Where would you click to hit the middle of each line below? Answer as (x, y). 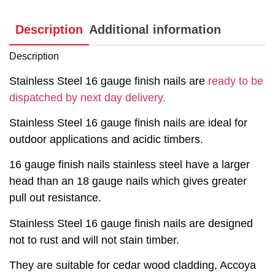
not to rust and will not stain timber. (94, 240)
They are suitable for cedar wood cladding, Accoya (133, 265)
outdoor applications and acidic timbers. (106, 140)
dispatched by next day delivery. (87, 97)
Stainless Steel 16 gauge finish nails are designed (131, 223)
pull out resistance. (55, 198)
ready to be (236, 81)
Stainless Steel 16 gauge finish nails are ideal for (128, 123)
